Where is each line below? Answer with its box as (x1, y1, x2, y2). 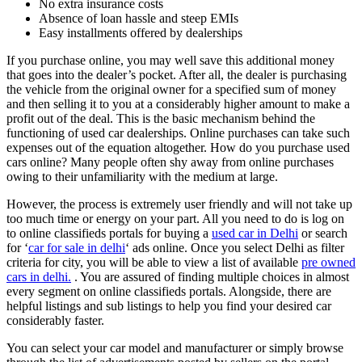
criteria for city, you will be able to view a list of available (6, 255, 301, 269)
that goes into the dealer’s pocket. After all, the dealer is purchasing (6, 67, 347, 82)
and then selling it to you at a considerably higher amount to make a (6, 96, 350, 111)
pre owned (301, 255, 356, 269)
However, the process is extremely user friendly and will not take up (6, 196, 352, 211)
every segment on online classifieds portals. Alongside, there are (6, 284, 331, 298)
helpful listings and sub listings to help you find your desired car (6, 298, 331, 313)
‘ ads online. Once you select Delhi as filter (125, 240, 344, 255)
